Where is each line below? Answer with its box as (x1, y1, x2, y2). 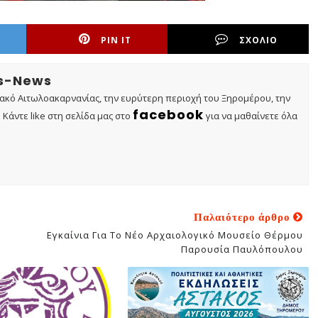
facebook (133, 106, 204, 124)
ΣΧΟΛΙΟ (239, 34, 278, 46)
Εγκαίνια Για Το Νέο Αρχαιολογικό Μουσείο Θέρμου (46, 229, 303, 241)
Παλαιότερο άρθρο (193, 209, 293, 224)
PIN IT (101, 34, 132, 46)
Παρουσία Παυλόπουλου (180, 243, 303, 256)
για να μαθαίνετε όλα (204, 109, 297, 122)
